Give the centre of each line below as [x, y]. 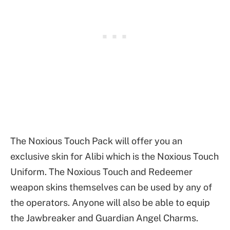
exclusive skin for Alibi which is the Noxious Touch [114, 157]
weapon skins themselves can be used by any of [111, 187]
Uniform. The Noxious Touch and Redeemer [101, 172]
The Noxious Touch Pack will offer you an [96, 141]
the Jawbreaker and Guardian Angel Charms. [104, 218]
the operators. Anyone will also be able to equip [110, 203]
